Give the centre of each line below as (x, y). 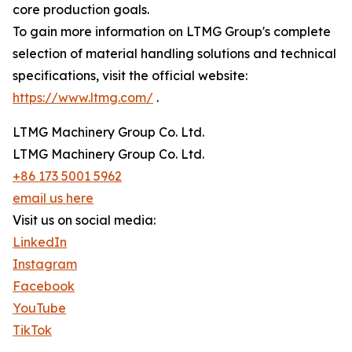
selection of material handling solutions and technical (174, 53)
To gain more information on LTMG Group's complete (172, 31)
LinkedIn (40, 242)
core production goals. (81, 9)
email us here (53, 198)
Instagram (45, 264)
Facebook (44, 286)
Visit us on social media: (84, 220)
